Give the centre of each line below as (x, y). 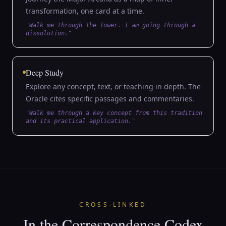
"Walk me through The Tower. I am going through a (110, 25)
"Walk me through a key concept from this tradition (114, 113)
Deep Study (45, 72)
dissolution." (49, 33)
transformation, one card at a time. (85, 11)
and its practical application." (80, 121)
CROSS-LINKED (113, 205)
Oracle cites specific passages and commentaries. (110, 99)
